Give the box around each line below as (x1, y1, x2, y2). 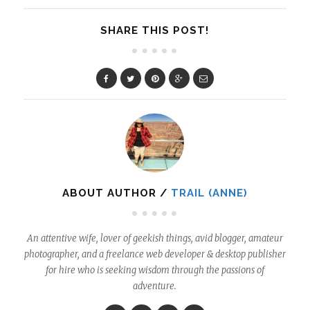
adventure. (133, 280, 177, 292)
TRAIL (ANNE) (170, 186, 248, 199)
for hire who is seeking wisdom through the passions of (45, 264, 264, 276)
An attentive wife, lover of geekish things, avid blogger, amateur (26, 232, 283, 244)
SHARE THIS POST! (100, 24, 210, 37)
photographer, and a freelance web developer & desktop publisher (24, 248, 286, 260)
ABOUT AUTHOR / (62, 186, 171, 199)
